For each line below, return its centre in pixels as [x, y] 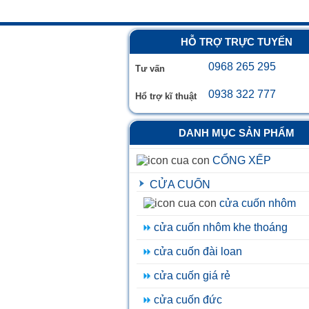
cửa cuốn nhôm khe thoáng [221, 227]
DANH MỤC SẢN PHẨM [237, 133]
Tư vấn [150, 69]
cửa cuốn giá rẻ [192, 276]
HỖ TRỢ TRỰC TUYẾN [237, 42]
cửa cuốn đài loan [198, 251]
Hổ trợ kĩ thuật [166, 96]
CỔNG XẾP [242, 160]
